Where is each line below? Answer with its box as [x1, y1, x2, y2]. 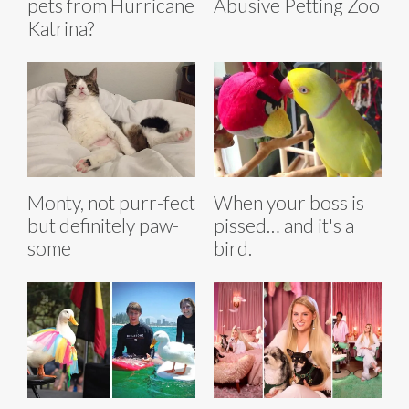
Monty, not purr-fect [27, 191, 195, 215]
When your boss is [214, 191, 364, 215]
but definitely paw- [27, 214, 179, 237]
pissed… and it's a [214, 214, 354, 237]
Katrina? [27, 16, 94, 39]
